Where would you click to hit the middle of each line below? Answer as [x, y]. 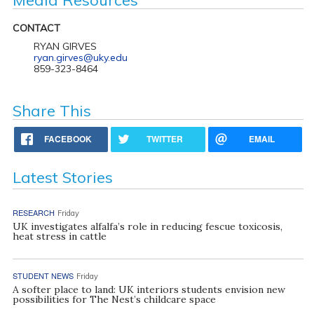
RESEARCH [33, 212]
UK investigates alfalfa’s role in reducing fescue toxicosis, [147, 226]
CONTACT [36, 28]
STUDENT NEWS [43, 275]
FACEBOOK [68, 138]
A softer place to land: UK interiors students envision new [149, 289]
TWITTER [165, 138]
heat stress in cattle [59, 236]
